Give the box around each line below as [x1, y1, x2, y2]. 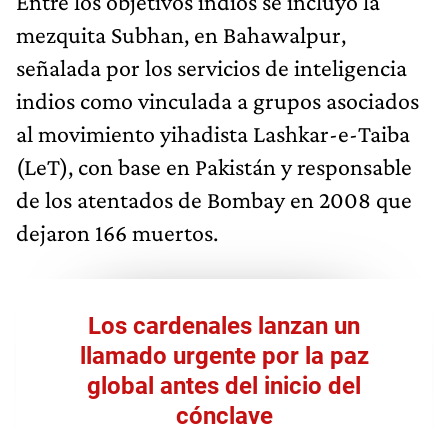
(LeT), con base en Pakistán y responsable [16, 152, 412, 180]
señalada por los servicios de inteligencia [16, 53, 407, 81]
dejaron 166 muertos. [16, 218, 218, 246]
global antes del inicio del [87, 371, 361, 400]
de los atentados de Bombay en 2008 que [16, 185, 412, 213]
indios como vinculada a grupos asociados [16, 86, 419, 114]
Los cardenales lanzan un [88, 311, 360, 340]
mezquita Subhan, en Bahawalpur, [16, 20, 346, 48]
